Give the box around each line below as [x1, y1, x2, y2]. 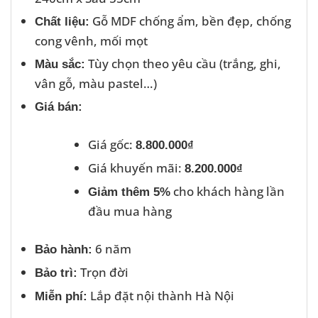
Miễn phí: [34, 289, 87, 304]
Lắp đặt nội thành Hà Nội [87, 287, 234, 305]
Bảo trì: [34, 265, 77, 280]
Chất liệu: [34, 14, 89, 28]
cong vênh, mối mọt [34, 32, 148, 49]
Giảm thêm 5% [87, 185, 170, 199]
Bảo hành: [34, 242, 92, 257]
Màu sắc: [34, 57, 85, 71]
